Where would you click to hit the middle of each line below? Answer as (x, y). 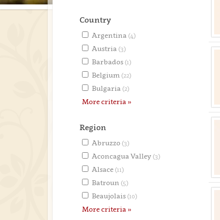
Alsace (103, 169)
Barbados (108, 62)
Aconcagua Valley (122, 156)
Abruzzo (107, 143)
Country (95, 20)
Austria (105, 48)
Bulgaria (107, 88)
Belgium (107, 75)
